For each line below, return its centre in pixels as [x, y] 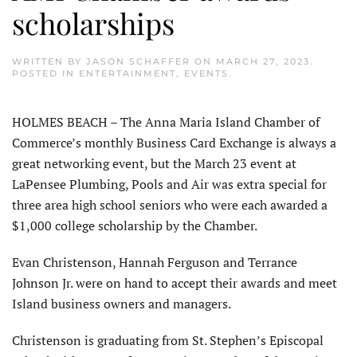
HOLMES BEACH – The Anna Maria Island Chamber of [166, 122]
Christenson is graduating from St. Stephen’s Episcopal [168, 340]
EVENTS [206, 73]
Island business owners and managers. [122, 303]
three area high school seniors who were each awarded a [170, 204]
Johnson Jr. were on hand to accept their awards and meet [175, 282]
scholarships [93, 22]
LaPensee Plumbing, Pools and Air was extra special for [169, 184]
